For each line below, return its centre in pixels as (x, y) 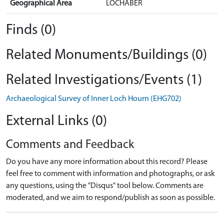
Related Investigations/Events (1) (104, 80)
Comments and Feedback (70, 145)
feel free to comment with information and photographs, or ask (110, 174)
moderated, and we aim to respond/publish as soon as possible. (110, 198)
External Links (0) (56, 121)
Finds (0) (31, 30)
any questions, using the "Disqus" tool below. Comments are (105, 186)
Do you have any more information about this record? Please (107, 162)
